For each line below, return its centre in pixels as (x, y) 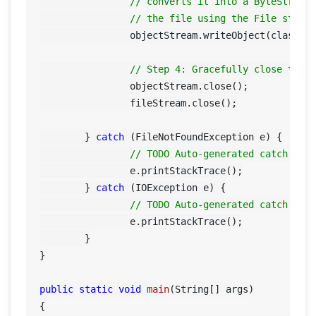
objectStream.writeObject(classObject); (85, 35)
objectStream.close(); (85, 86)
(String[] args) (212, 289)
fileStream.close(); (85, 103)
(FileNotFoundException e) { (203, 136)
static (96, 289)
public (57, 289)
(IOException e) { (175, 187)
